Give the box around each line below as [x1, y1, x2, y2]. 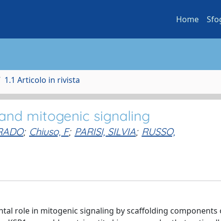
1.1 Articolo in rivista [4, 74, 80, 85]
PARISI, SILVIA [74, 125, 136, 138]
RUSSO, [142, 125, 175, 138]
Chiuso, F [29, 125, 69, 138]
